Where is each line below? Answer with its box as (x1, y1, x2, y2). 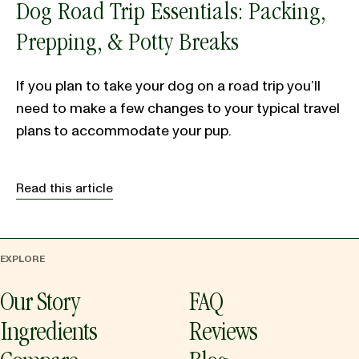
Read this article (16, 179, 113, 197)
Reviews (189, 321, 257, 348)
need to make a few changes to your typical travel (16, 98, 340, 119)
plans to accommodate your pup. (16, 120, 234, 141)
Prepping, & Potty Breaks (16, 31, 239, 58)
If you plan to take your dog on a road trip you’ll (16, 75, 321, 96)
